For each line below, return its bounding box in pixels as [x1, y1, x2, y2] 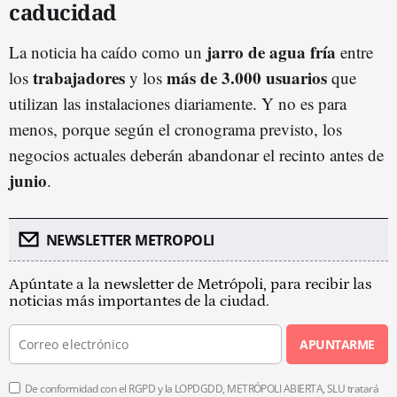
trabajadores [33, 65, 125, 90]
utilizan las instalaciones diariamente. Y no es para [9, 91, 346, 114]
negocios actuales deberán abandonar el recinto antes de [9, 143, 384, 166]
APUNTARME [300, 335, 375, 353]
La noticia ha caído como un [9, 40, 206, 63]
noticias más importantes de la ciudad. [9, 292, 269, 310]
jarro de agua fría [206, 39, 336, 64]
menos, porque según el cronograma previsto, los [9, 117, 342, 140]
